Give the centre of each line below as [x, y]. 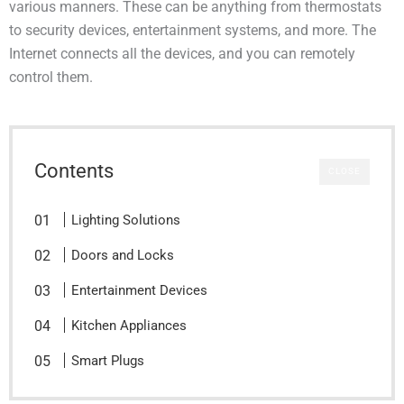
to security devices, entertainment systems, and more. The [193, 31]
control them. [51, 78]
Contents [74, 171]
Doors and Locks [123, 256]
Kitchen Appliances [129, 326]
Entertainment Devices [140, 291]
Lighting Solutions [126, 220]
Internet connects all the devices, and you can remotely [182, 55]
